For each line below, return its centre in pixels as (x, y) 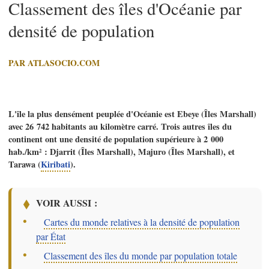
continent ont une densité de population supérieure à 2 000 (116, 139)
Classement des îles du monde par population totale (141, 255)
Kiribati (56, 165)
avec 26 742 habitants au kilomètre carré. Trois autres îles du (120, 127)
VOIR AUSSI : (67, 202)
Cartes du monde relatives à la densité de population (142, 222)
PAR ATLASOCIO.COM (54, 63)
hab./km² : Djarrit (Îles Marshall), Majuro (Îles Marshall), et (122, 152)
